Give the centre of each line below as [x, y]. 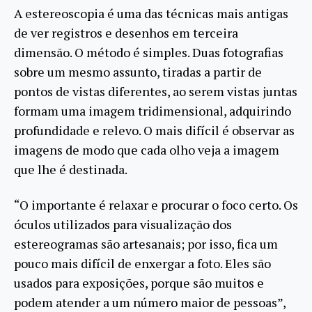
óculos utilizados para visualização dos [123, 224]
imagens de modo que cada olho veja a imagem [147, 150]
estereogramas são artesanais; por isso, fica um [146, 243]
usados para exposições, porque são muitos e [139, 282]
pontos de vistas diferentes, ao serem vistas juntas [156, 92]
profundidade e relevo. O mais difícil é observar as [154, 131]
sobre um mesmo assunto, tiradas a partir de [138, 72]
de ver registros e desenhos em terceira [126, 33]
